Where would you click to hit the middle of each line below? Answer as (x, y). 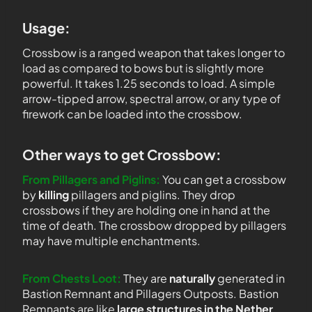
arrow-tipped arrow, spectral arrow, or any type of (151, 99)
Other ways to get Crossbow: (122, 154)
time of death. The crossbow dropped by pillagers (154, 225)
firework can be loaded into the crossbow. (132, 114)
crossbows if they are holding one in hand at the (146, 210)
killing (55, 195)
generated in (251, 278)
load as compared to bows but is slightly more (143, 68)
